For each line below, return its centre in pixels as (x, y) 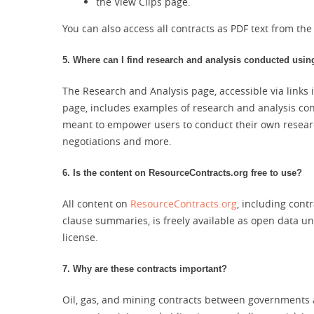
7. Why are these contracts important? (145, 269)
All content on (96, 204)
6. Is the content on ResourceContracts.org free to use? (182, 173)
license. (80, 237)
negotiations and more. (117, 141)
